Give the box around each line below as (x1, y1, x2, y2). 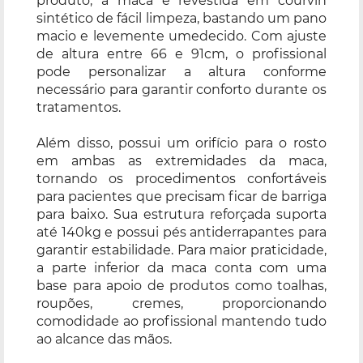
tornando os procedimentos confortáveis (36, 170, 327, 186)
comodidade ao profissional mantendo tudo (36, 313, 327, 329)
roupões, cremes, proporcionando (36, 295, 327, 311)
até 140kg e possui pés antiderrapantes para (36, 224, 327, 240)
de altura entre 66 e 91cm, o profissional (36, 45, 327, 62)
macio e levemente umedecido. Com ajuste (36, 28, 327, 44)
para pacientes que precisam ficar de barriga (36, 188, 327, 204)
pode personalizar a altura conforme (36, 63, 327, 79)
